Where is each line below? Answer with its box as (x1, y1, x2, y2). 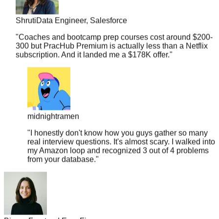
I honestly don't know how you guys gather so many (30, 115, 208, 124)
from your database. (27, 142, 96, 151)
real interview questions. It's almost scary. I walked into (27, 124, 215, 133)
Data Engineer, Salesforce (36, 3, 127, 12)
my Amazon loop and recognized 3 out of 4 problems (27, 133, 209, 142)
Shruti (16, 3, 36, 12)
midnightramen (27, 99, 79, 108)
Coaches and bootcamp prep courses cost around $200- (19, 20, 213, 28)
